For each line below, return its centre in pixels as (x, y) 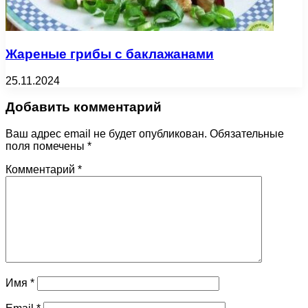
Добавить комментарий (84, 107)
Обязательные (247, 134)
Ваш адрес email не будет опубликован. (106, 134)
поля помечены (46, 146)
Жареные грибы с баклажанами (110, 54)
